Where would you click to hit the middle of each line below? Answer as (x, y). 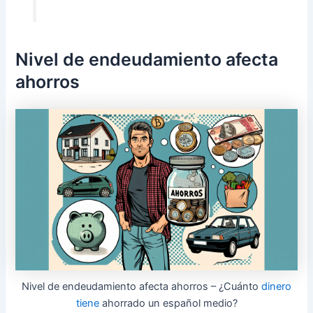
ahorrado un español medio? (168, 304)
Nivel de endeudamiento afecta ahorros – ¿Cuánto (141, 287)
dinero (276, 287)
